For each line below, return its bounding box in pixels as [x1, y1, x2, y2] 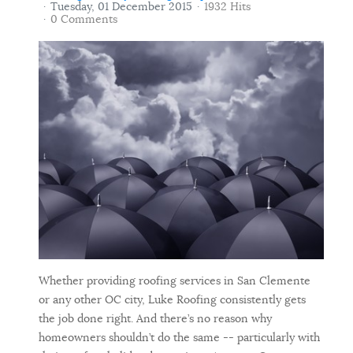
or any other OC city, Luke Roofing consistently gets [39, 292, 306, 307]
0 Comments [50, 11, 117, 26]
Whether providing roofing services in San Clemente [39, 273, 310, 288]
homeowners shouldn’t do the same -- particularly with [39, 329, 320, 344]
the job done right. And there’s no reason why [39, 310, 272, 325]
